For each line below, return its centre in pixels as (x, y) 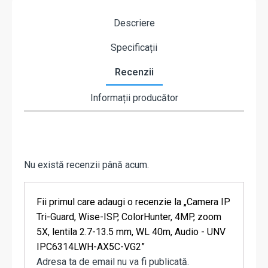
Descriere (134, 23)
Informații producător (134, 98)
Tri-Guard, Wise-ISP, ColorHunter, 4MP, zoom (129, 217)
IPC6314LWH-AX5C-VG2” (91, 247)
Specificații (134, 48)
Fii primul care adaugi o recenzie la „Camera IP (133, 202)
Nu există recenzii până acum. (86, 165)
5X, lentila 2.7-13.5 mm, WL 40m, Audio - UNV (131, 232)
